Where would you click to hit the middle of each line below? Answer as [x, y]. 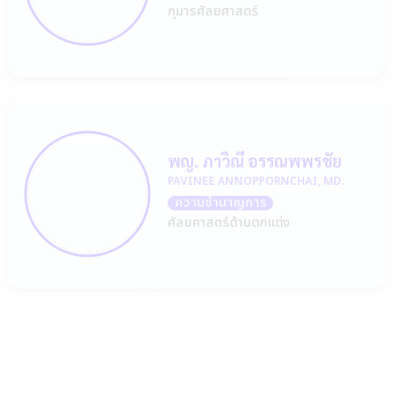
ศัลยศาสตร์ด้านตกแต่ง [229, 223]
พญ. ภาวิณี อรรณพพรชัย [255, 161]
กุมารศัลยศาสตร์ [213, 11]
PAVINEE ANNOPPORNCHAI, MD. [256, 181]
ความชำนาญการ [220, 203]
